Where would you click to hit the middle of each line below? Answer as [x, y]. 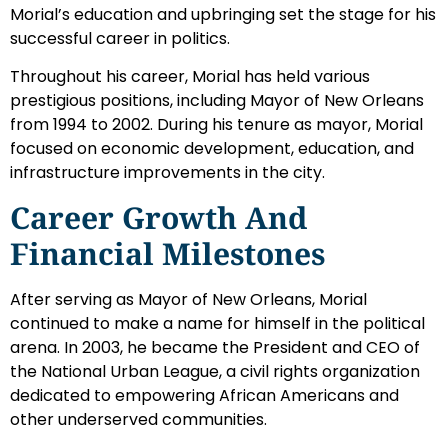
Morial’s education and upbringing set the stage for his [223, 14]
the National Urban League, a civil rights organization [215, 371]
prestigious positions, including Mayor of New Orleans [217, 101]
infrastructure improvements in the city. [167, 173]
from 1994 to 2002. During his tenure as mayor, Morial [216, 125]
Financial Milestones [167, 253]
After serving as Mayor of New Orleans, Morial [188, 299]
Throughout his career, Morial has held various [190, 77]
